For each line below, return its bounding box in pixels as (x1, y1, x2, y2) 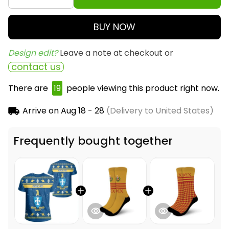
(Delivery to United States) (104, 105, 214, 117)
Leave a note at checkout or (60, 47, 173, 59)
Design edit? (8, 47, 60, 59)
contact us (11, 60, 61, 74)
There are (8, 82, 50, 95)
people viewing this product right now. (64, 82, 219, 95)
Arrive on (22, 105, 59, 117)
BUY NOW (94, 20, 135, 34)
